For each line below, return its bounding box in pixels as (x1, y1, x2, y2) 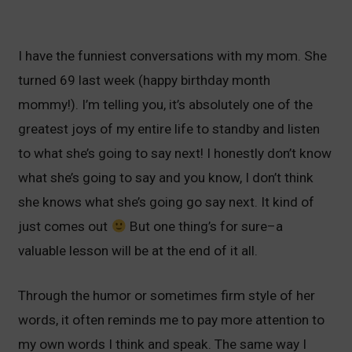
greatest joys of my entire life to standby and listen (18, 121, 321, 137)
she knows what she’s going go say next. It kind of (18, 194, 315, 211)
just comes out (18, 218, 112, 235)
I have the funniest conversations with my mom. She (18, 48, 328, 64)
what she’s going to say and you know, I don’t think (18, 170, 314, 186)
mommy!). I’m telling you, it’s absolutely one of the (18, 97, 313, 113)
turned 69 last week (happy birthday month (18, 72, 271, 89)
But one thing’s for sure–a (126, 218, 284, 235)
